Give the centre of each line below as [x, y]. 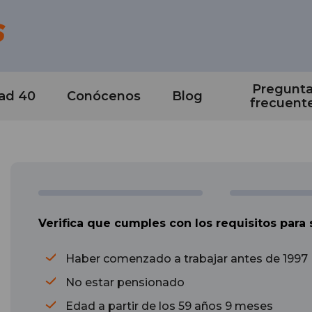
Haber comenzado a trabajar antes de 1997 [185, 258]
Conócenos [104, 96]
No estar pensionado [124, 282]
